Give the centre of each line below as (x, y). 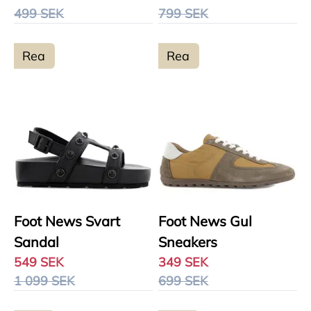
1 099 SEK (44, 281)
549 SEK (39, 262)
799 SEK (183, 14)
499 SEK (39, 14)
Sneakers (188, 242)
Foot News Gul (205, 221)
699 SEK (183, 281)
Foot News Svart (67, 221)
